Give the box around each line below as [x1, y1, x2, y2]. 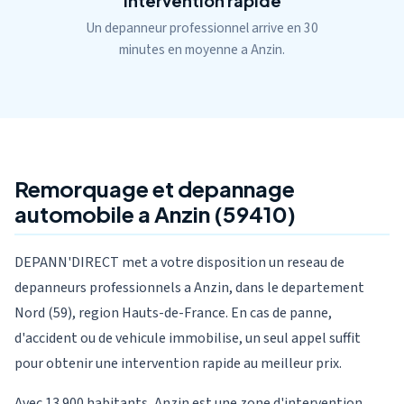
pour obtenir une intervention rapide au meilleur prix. [14, 353, 342, 373]
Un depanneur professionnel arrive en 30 [86, 18, 318, 38]
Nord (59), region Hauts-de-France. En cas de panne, [14, 303, 332, 323]
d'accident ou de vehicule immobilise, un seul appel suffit [14, 328, 361, 348]
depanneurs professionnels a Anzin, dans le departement [14, 278, 364, 298]
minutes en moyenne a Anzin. [119, 40, 285, 60]
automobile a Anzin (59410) [14, 200, 296, 227]
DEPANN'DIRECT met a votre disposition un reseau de [14, 252, 344, 272]
